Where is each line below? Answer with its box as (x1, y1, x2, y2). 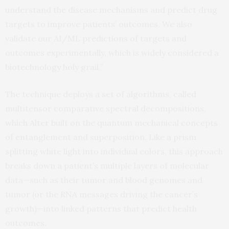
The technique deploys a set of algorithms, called (5, 88, 196, 99)
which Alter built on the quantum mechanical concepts (5, 117, 218, 128)
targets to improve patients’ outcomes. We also (5, 18, 192, 29)
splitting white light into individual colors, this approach (5, 146, 223, 156)
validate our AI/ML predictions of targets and (5, 33, 187, 43)
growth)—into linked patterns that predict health (5, 203, 197, 214)
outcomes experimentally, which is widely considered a (5, 47, 219, 58)
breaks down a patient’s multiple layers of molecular (5, 160, 209, 171)
